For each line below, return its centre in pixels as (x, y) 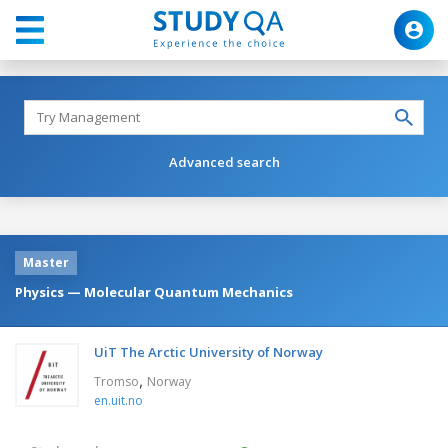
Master (46, 262)
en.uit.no (118, 400)
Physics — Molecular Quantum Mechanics (154, 291)
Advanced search (224, 161)
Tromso (116, 381)
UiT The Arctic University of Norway (208, 351)
